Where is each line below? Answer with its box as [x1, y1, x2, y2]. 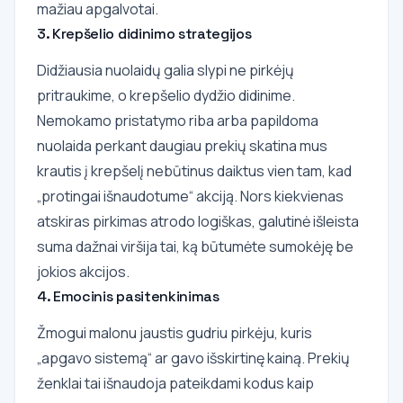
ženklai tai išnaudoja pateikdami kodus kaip [37, 372, 314, 393]
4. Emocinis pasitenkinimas [37, 286, 219, 306]
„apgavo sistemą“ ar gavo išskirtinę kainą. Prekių [37, 347, 350, 368]
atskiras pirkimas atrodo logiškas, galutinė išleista [37, 210, 359, 231]
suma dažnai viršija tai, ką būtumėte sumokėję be [37, 236, 354, 256]
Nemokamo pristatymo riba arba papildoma [37, 110, 318, 130]
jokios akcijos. [37, 261, 130, 282]
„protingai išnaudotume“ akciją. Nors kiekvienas [37, 185, 344, 206]
